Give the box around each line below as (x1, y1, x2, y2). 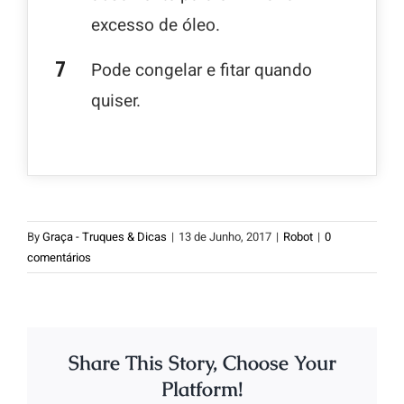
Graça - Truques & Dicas (42, 228, 167, 246)
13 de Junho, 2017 (179, 228, 271, 246)
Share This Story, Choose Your (68, 350, 336, 377)
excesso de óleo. (91, 13, 220, 39)
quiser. (91, 88, 141, 115)
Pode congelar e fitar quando (91, 58, 312, 84)
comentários (27, 249, 91, 267)
